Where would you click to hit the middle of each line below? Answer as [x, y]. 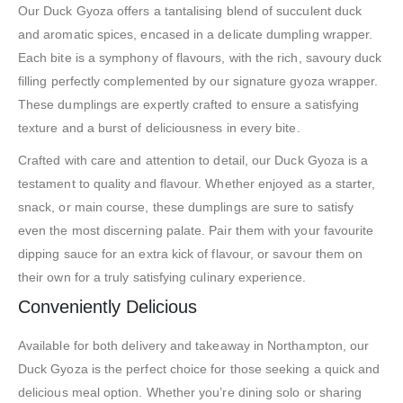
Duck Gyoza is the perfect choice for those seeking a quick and [199, 369]
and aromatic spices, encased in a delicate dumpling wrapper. [196, 35]
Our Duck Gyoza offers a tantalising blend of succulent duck [190, 11]
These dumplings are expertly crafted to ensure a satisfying [189, 105]
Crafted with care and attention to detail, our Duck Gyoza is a [193, 161]
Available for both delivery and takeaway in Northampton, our [194, 346]
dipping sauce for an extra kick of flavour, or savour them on [191, 254]
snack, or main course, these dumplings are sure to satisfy [186, 207]
